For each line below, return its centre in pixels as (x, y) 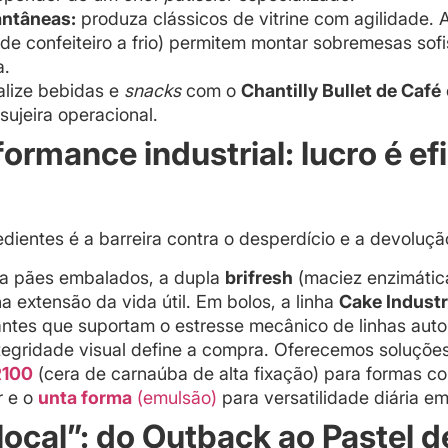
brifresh (259, 277)
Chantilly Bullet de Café (341, 91)
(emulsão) (177, 397)
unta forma (85, 397)
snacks (152, 91)
